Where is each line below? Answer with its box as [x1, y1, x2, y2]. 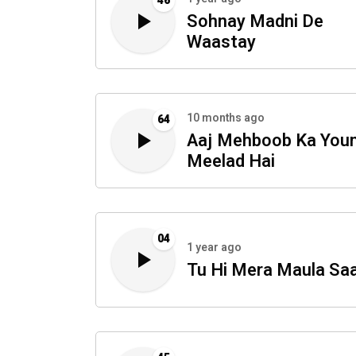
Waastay [187, 29, 256, 56]
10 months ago [187, 110, 265, 127]
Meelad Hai [187, 149, 275, 175]
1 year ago [187, 239, 242, 257]
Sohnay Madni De [187, 9, 323, 35]
